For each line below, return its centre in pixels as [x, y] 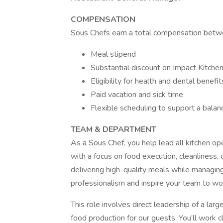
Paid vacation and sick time [137, 95]
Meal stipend [113, 54]
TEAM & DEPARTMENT [113, 129]
